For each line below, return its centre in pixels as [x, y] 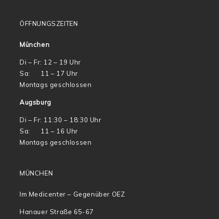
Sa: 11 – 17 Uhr [49, 74]
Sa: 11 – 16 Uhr [49, 131]
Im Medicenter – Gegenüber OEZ [72, 194]
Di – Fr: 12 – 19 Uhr [50, 62]
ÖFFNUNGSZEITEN [49, 24]
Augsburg [35, 102]
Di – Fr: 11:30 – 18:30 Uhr [61, 120]
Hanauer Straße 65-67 [57, 212]
